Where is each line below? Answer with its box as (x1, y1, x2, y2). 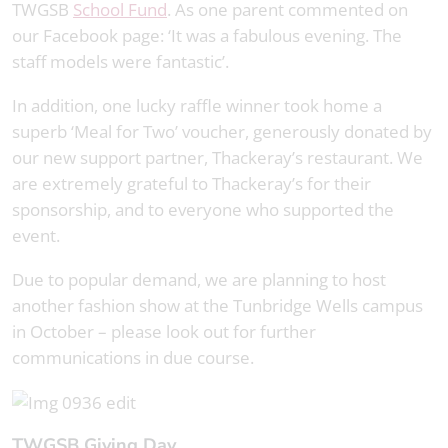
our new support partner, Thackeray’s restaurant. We (12, 145, 423, 169)
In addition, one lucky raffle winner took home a (12, 93, 382, 117)
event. (12, 223, 60, 247)
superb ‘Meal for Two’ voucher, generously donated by (12, 119, 432, 143)
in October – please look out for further (12, 319, 316, 343)
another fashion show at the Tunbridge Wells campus (12, 293, 423, 317)
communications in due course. (12, 345, 254, 369)
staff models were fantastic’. (12, 49, 229, 73)
